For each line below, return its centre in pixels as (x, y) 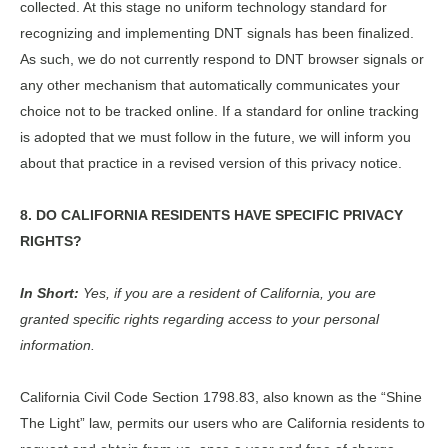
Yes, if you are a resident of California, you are (229, 292)
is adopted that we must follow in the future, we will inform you (215, 136)
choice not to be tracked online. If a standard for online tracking (219, 110)
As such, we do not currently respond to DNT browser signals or (222, 58)
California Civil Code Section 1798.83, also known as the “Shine (221, 396)
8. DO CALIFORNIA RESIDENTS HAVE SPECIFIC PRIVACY (211, 214)
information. (57, 344)
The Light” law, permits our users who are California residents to (222, 422)
